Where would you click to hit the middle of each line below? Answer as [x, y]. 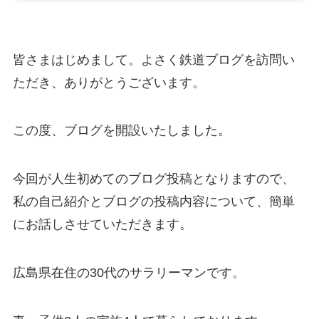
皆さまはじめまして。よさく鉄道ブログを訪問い [153, 59]
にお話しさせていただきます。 [102, 225]
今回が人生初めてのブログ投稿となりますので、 [153, 179]
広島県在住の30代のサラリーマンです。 [129, 273]
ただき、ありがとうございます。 [109, 82]
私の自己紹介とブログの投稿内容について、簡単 [153, 202]
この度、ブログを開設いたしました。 [121, 131]
